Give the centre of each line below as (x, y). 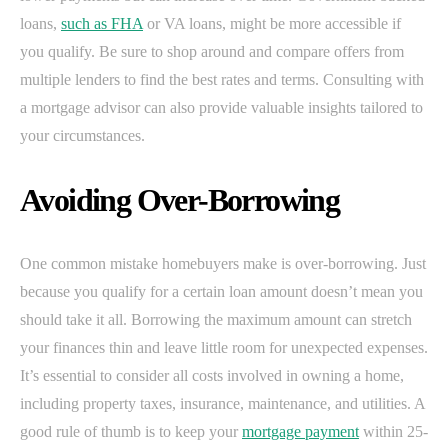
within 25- (393, 431)
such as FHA (102, 23)
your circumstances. (82, 135)
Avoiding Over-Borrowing (180, 199)
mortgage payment (300, 431)
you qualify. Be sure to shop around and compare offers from (212, 51)
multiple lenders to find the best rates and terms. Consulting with (222, 79)
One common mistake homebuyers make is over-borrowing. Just (223, 263)
